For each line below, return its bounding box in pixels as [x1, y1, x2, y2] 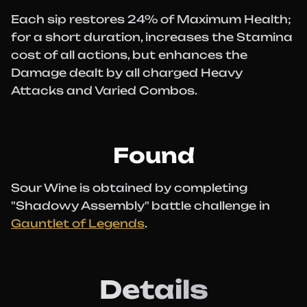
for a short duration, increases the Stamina [11, 30, 293, 44]
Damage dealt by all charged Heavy [11, 66, 243, 79]
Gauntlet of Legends [11, 217, 145, 230]
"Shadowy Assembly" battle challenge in [11, 199, 270, 212]
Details [99, 274, 208, 305]
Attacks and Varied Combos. [11, 84, 197, 97]
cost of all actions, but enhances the [11, 48, 247, 62]
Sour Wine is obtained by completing [11, 181, 247, 195]
